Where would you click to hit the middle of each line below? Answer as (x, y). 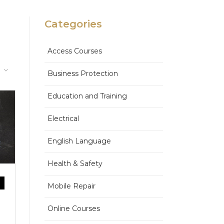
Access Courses (74, 51)
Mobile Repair (71, 186)
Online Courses (73, 208)
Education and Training (87, 96)
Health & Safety (75, 163)
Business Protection (82, 73)
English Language (79, 141)
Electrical (63, 118)
